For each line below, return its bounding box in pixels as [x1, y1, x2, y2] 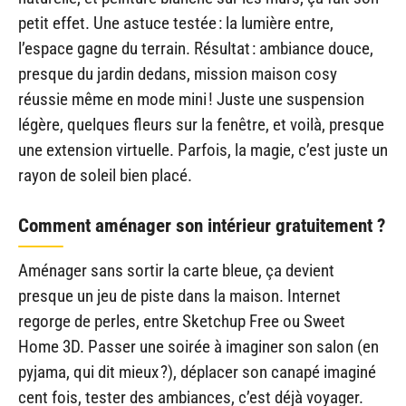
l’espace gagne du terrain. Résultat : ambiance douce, [18, 38, 373, 60]
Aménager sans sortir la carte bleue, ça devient [18, 259, 334, 281]
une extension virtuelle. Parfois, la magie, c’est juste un [18, 140, 388, 161]
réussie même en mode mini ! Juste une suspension [18, 89, 364, 111]
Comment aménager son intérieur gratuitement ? [18, 214, 385, 237]
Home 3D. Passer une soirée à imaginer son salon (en [18, 335, 379, 357]
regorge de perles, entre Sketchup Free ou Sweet [18, 310, 345, 332]
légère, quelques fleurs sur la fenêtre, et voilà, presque [18, 114, 384, 136]
